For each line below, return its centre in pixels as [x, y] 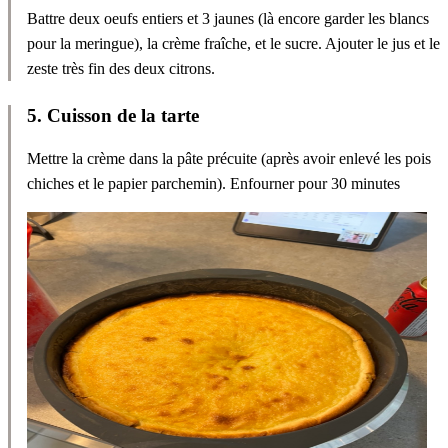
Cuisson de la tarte [123, 116]
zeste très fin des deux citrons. [121, 69]
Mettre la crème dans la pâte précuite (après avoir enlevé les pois [229, 159]
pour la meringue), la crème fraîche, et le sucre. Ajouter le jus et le [233, 44]
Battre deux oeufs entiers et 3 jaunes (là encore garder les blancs [228, 19]
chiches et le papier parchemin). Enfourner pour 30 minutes [213, 184]
